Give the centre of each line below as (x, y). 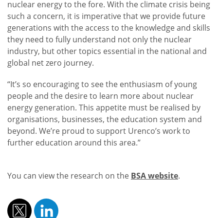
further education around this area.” (74, 143)
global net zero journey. (51, 63)
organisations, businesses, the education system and (105, 119)
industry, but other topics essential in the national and (107, 51)
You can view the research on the (69, 176)
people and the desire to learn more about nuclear (100, 96)
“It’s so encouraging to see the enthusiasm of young (102, 84)
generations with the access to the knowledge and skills (109, 28)
